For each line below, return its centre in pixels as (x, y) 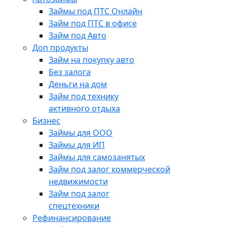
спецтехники (74, 205)
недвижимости (78, 181)
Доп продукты (60, 47)
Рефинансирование (72, 218)
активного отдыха (84, 108)
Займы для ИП (77, 145)
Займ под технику (84, 96)
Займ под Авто (78, 35)
